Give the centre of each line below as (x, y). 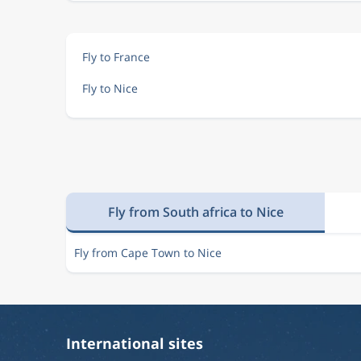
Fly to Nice (110, 88)
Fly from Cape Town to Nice (148, 253)
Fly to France (116, 57)
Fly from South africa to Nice (195, 212)
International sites (135, 343)
